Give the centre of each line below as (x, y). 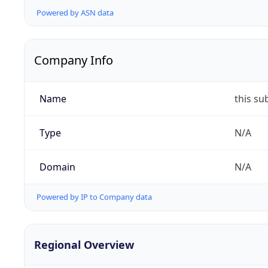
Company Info (74, 60)
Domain (57, 167)
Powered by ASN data (75, 13)
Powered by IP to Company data (94, 197)
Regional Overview (84, 244)
